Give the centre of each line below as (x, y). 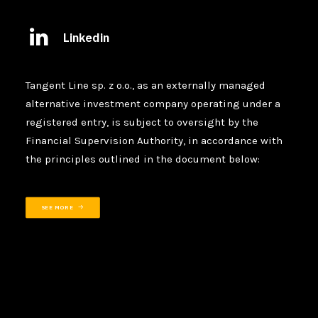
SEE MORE (57, 208)
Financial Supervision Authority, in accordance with (154, 141)
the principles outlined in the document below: (143, 159)
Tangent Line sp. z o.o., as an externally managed (146, 85)
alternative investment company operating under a (153, 104)
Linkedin (86, 38)
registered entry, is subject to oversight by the (142, 122)
